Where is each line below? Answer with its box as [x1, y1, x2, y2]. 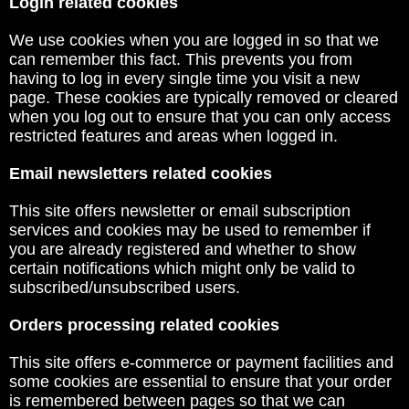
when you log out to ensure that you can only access [9, 108, 391, 126]
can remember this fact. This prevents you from [9, 50, 352, 68]
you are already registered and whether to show [9, 240, 356, 258]
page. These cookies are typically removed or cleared [9, 89, 398, 107]
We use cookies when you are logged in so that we [9, 31, 379, 49]
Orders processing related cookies [9, 316, 279, 334]
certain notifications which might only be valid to [9, 259, 355, 278]
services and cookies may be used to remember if [9, 221, 371, 239]
